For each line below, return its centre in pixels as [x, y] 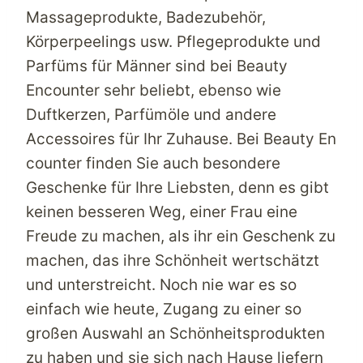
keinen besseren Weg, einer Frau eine [162, 211]
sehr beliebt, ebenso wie [190, 90]
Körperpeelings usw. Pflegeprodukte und [173, 41]
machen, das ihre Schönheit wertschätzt [173, 260]
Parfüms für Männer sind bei [131, 66]
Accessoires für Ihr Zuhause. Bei [145, 139]
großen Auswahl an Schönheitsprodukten [175, 333]
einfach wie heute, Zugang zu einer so [164, 309]
